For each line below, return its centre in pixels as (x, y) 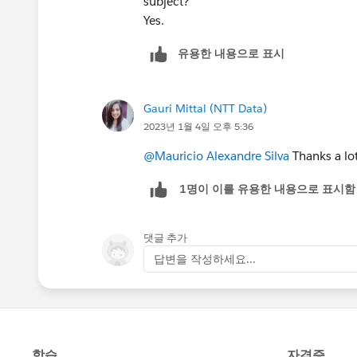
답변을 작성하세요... (205, 259)
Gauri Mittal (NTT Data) (205, 108)
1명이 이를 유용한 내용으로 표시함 (267, 189)
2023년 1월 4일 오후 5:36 (198, 126)
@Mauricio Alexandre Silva (216, 155)
